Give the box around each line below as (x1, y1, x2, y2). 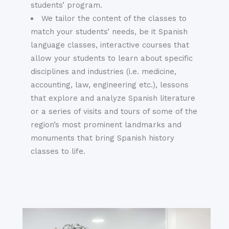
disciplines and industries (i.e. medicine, (31, 67, 176, 77)
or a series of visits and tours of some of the (31, 107, 197, 117)
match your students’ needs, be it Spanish (31, 27, 188, 37)
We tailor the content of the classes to (41, 14, 187, 24)
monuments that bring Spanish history (31, 133, 174, 143)
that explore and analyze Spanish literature (31, 94, 195, 103)
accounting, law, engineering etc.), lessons (31, 80, 189, 90)
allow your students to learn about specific (31, 54, 193, 63)
